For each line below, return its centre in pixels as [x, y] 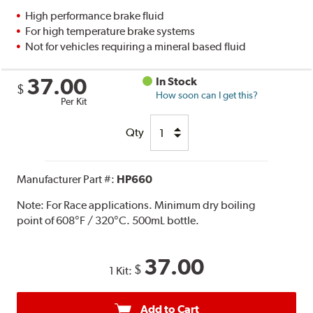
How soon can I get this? [207, 95]
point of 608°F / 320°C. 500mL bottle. [108, 221]
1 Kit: [122, 271]
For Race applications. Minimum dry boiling [151, 205]
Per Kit [74, 102]
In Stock [177, 82]
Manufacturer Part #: [67, 180]
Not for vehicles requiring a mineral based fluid [136, 47]
